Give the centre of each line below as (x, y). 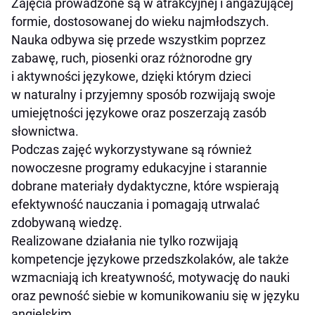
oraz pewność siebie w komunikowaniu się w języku (155, 296)
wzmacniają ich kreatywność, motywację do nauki (150, 278)
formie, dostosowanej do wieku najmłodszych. (140, 22)
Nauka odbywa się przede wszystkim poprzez (139, 40)
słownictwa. (45, 131)
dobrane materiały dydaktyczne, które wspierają (145, 186)
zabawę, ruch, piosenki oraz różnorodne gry (132, 58)
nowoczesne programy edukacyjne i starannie (139, 168)
